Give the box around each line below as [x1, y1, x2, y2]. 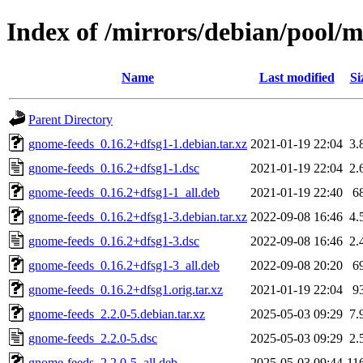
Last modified [258, 70, 335, 84]
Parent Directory [28, 112, 113, 126]
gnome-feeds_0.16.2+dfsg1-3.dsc [28, 233, 199, 248]
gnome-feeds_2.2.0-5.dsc [28, 331, 157, 345]
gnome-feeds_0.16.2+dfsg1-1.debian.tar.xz [28, 136, 247, 151]
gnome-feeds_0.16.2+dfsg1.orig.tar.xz [28, 282, 223, 297]
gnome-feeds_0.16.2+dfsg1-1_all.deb [28, 185, 220, 199]
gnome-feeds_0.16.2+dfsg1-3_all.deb [28, 258, 220, 272]
